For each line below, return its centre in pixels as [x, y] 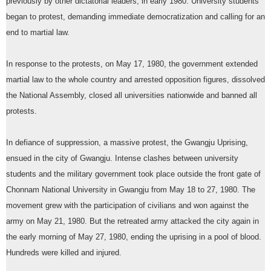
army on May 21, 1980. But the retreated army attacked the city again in [132, 222]
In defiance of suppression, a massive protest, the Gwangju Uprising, [127, 143]
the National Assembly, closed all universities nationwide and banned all [132, 96]
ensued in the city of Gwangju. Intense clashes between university [122, 159]
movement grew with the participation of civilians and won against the [127, 206]
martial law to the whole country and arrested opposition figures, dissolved [135, 80]
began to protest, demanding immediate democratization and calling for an [135, 17]
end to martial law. [38, 33]
